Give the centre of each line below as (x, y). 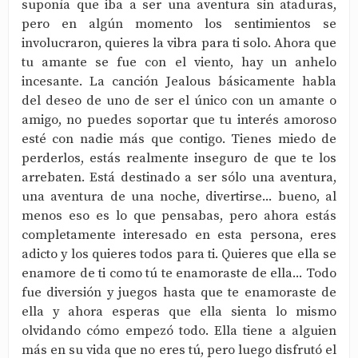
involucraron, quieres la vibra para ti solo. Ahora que (179, 44)
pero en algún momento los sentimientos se (179, 24)
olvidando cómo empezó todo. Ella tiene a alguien (179, 331)
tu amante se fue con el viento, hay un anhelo (179, 63)
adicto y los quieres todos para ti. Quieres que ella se (179, 255)
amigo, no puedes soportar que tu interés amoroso (179, 120)
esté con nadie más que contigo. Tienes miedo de (179, 139)
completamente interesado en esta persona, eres (179, 235)
